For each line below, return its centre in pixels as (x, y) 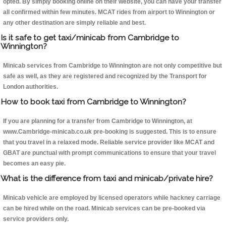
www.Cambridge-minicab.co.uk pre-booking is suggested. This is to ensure (110, 132)
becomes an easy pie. (34, 164)
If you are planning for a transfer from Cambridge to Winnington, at (98, 121)
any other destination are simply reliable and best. (74, 23)
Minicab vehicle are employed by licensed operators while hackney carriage (112, 198)
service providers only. (36, 219)
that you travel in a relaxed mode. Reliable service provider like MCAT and (109, 143)
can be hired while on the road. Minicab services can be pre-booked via (104, 209)
